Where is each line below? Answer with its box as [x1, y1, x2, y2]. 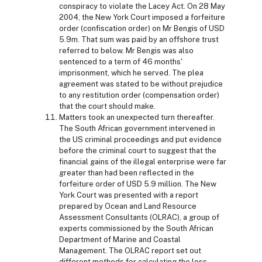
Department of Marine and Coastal [59, 235, 181, 244]
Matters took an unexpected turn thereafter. [59, 112, 215, 122]
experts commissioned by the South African [59, 223, 213, 233]
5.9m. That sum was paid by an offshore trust [59, 35, 219, 44]
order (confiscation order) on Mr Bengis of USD [59, 23, 225, 33]
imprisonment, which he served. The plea [59, 68, 204, 77]
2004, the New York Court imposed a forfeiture [59, 12, 225, 22]
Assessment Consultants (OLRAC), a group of [59, 212, 219, 222]
